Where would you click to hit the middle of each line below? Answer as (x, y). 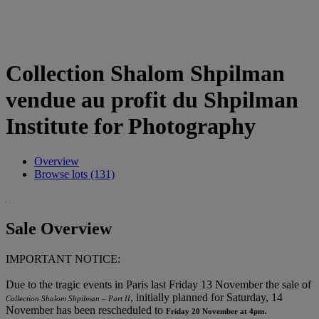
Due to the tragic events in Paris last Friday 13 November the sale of (158, 284)
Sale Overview (59, 228)
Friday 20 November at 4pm (215, 311)
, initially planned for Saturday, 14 (206, 297)
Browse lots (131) (74, 174)
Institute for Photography (131, 126)
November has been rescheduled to (86, 310)
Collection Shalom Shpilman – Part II (68, 298)
